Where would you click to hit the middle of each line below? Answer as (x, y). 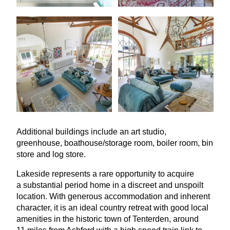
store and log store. (51, 155)
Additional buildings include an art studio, (91, 132)
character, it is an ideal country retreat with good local (112, 208)
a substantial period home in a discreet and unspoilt (110, 185)
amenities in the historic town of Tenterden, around (108, 219)
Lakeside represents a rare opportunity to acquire (105, 174)
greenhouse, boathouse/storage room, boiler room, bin (115, 143)
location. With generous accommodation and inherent (113, 197)
